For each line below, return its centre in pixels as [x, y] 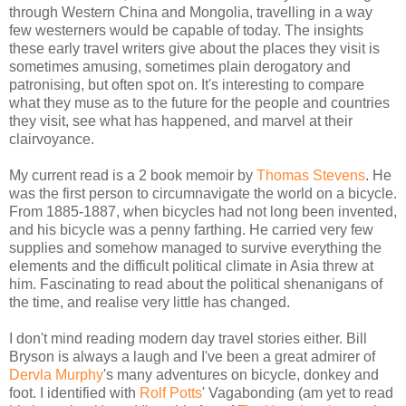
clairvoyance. [52, 140]
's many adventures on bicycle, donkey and [241, 375]
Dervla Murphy [56, 375]
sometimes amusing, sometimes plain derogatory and [180, 67]
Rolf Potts [171, 393]
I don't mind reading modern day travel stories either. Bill [188, 339]
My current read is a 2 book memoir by [133, 176]
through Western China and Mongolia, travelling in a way [191, 13]
